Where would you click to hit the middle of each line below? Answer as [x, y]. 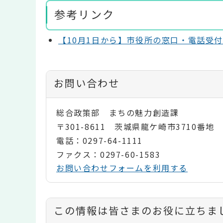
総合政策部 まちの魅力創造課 [118, 113]
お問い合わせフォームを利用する [122, 168]
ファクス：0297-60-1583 [109, 155]
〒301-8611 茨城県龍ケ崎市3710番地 [135, 127]
